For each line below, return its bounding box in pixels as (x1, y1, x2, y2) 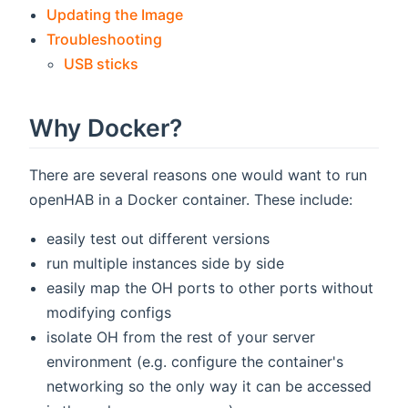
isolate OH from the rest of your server (46, 328, 316, 347)
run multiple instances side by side (46, 254, 285, 273)
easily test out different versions (46, 229, 270, 249)
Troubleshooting (46, 30, 163, 49)
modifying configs (46, 303, 172, 322)
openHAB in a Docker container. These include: (29, 190, 352, 209)
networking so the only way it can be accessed (46, 377, 372, 396)
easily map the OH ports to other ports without (46, 279, 374, 298)
